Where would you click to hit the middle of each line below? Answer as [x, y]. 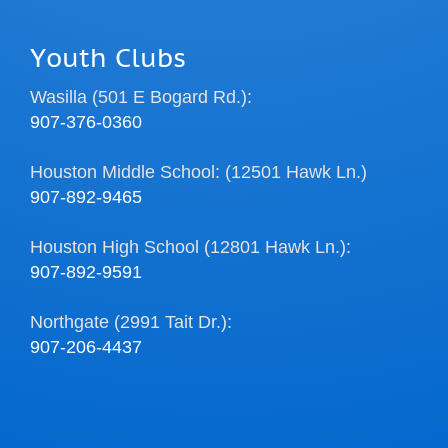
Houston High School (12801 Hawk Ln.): [190, 247]
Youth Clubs [108, 59]
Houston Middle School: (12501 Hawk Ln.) [198, 172]
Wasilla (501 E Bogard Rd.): [141, 97]
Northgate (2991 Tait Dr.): [131, 322]
